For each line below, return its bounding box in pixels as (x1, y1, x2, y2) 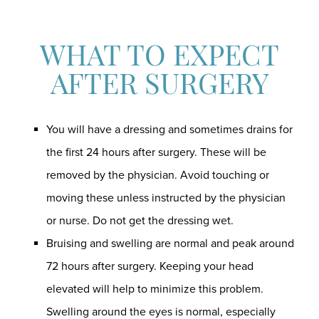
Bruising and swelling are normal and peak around (46, 236, 294, 251)
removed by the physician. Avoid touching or (46, 168, 269, 182)
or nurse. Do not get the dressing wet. (46, 214, 234, 228)
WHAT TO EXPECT (40, 44, 279, 73)
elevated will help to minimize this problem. (46, 282, 263, 296)
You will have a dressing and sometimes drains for (46, 122, 293, 137)
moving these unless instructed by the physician (46, 191, 286, 205)
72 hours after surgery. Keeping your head (46, 259, 253, 273)
